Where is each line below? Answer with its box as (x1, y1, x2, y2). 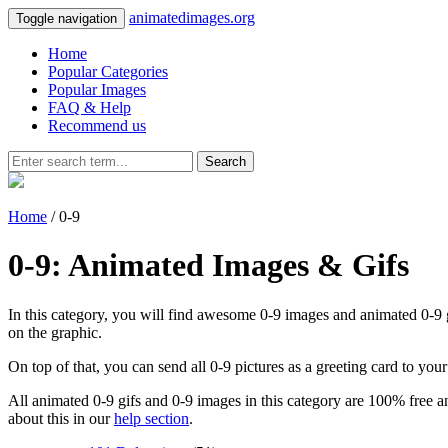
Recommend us (48, 117, 146, 134)
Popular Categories (48, 63, 168, 80)
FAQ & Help (48, 99, 131, 116)
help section (114, 409, 189, 427)
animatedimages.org (129, 9, 255, 26)
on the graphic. (8, 323, 102, 341)
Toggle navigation (16, 11, 117, 26)
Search (205, 154, 246, 169)
